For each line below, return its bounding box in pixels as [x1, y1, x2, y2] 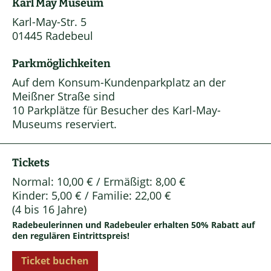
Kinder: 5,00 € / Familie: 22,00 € [12, 188, 171, 203]
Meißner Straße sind [12, 89, 115, 104]
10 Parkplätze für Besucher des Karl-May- [12, 103, 221, 118]
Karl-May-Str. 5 [12, 15, 87, 30]
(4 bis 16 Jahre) [12, 202, 87, 217]
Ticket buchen [21, 254, 89, 268]
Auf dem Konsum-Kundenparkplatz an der [12, 75, 226, 90]
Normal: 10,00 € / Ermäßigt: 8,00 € [12, 174, 186, 189]
